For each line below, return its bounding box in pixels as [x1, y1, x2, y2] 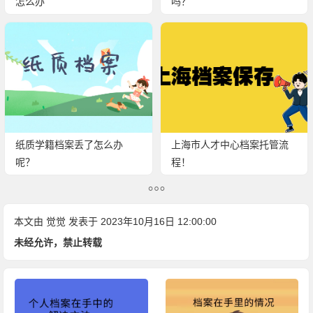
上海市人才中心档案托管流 [170, 138, 289, 150]
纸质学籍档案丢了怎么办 [15, 138, 124, 150]
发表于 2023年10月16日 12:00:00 [66, 215, 217, 227]
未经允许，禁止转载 [14, 236, 103, 248]
